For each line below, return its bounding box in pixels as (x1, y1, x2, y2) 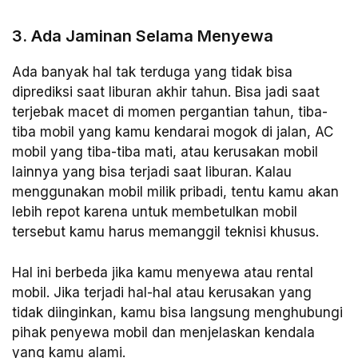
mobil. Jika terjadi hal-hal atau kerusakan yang (12, 284, 312, 300)
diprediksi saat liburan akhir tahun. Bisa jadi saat (12, 84, 320, 101)
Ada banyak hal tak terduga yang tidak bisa (12, 64, 292, 81)
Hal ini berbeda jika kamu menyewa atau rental (12, 264, 313, 280)
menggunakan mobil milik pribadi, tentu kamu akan (12, 184, 339, 201)
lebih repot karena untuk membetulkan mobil (12, 204, 297, 221)
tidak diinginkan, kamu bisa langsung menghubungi (12, 304, 343, 320)
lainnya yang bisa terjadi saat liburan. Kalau (12, 164, 292, 181)
